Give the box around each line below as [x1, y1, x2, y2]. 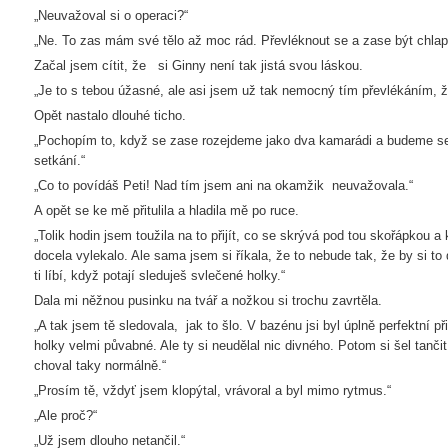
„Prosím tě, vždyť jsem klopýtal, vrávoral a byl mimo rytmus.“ [34, 383, 391, 398]
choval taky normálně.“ [34, 358, 166, 373]
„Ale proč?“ [34, 408, 97, 423]
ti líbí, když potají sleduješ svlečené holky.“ [34, 268, 285, 283]
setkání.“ [34, 153, 85, 168]
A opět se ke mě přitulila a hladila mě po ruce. [34, 203, 299, 218]
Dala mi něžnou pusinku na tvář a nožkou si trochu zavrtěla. [34, 293, 382, 308]
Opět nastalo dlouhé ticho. [34, 108, 186, 123]
